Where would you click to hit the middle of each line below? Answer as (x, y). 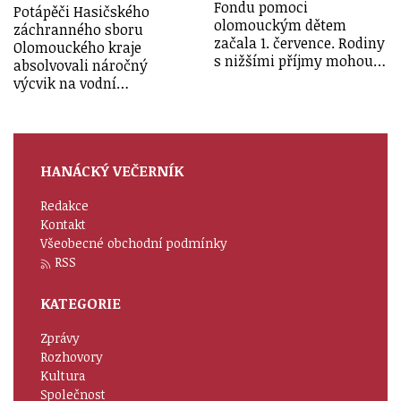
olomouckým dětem (280, 26)
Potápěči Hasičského (81, 12)
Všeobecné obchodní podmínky (134, 243)
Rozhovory (72, 357)
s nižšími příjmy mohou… (300, 61)
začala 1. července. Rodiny (299, 43)
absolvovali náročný (81, 66)
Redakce (64, 206)
